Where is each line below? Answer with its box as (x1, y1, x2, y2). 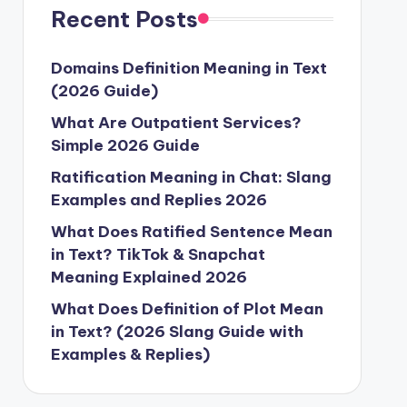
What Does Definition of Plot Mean (50, 298, 323, 319)
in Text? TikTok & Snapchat (50, 243, 265, 264)
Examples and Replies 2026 (50, 189, 267, 210)
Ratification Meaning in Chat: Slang (50, 166, 332, 187)
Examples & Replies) (50, 343, 210, 364)
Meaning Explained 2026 (50, 266, 247, 287)
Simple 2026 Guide (50, 134, 200, 155)
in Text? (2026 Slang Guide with (50, 321, 303, 342)
